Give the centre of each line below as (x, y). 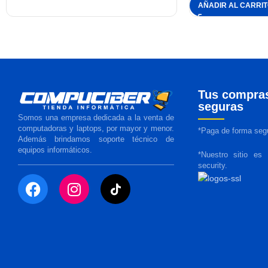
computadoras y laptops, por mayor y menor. (96, 129)
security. (212, 166)
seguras (220, 106)
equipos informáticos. (55, 150)
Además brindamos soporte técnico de (96, 139)
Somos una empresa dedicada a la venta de (96, 118)
